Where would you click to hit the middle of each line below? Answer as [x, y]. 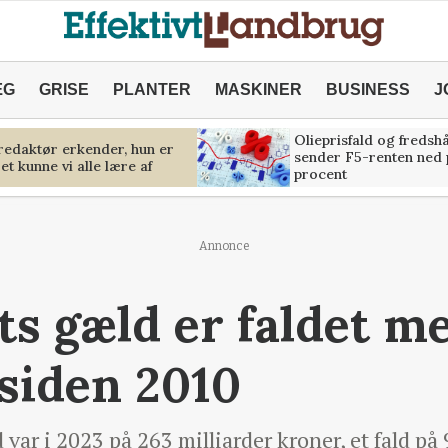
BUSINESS [367, 89]
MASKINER [258, 89]
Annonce [224, 246]
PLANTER [151, 89]
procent [320, 174]
